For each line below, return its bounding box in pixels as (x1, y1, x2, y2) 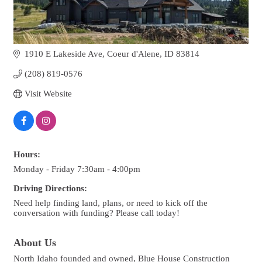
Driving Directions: (13, 183, 87, 193)
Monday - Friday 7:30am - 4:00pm (13, 164, 140, 174)
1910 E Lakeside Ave (24, 49, 102, 58)
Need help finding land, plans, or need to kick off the (13, 198, 208, 208)
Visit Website (24, 88, 72, 98)
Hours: (13, 149, 40, 159)
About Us (13, 236, 56, 249)
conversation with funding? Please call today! (13, 208, 180, 218)
